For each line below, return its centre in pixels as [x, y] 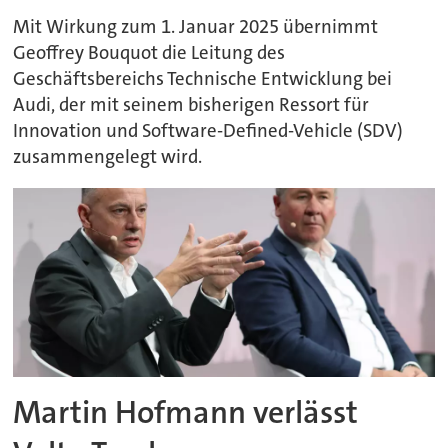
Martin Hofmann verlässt [186, 412]
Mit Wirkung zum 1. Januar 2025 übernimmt [196, 26]
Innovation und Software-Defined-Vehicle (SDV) [208, 130]
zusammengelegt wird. [108, 156]
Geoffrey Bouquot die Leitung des [149, 52]
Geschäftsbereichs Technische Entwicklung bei [203, 78]
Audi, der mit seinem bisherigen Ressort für [191, 104]
